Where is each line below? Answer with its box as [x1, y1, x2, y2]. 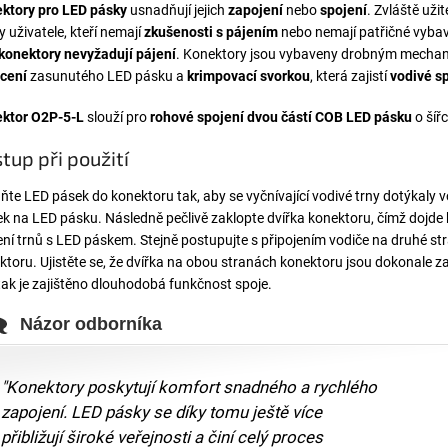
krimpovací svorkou [187, 67, 310, 84]
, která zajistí [310, 67, 390, 84]
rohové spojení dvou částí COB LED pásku [150, 108, 412, 125]
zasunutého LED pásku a [27, 67, 187, 84]
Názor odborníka [20, 314, 162, 335]
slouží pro [84, 108, 150, 125]
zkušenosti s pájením [144, 23, 278, 40]
